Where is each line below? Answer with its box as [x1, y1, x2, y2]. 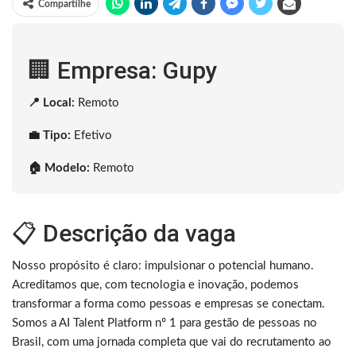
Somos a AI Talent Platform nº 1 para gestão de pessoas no [12, 316, 317, 329]
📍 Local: [28, 96, 75, 109]
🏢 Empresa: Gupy [28, 56, 218, 84]
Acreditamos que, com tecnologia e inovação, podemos [12, 278, 299, 291]
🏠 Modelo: [28, 161, 90, 174]
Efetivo [71, 129, 112, 141]
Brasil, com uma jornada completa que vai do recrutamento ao [12, 335, 331, 348]
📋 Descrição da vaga [12, 219, 236, 247]
